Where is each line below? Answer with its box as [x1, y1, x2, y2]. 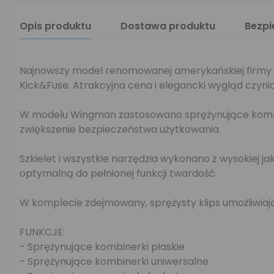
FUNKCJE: [20, 225, 65, 239]
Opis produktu [20, 19, 91, 33]
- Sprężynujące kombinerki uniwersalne [20, 254, 209, 268]
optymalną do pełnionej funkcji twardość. [20, 166, 217, 180]
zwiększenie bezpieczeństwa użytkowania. [20, 122, 221, 136]
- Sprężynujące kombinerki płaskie [20, 240, 185, 254]
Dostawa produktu [120, 19, 215, 33]
